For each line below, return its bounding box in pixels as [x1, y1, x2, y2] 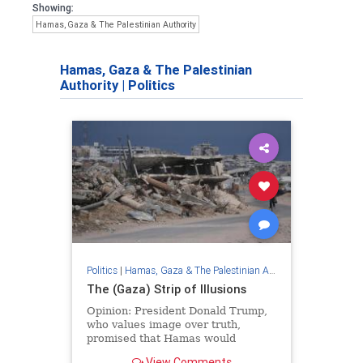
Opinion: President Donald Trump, [86, 304, 267, 317]
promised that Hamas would [86, 331, 236, 344]
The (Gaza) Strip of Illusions [86, 280, 246, 297]
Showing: [32, 2, 74, 14]
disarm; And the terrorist [86, 345, 218, 358]
